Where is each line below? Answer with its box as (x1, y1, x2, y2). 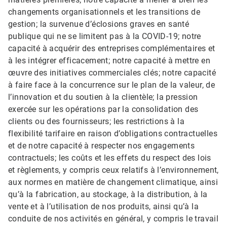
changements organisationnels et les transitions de (8, 7, 200, 17)
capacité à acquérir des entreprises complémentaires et (8, 44, 215, 54)
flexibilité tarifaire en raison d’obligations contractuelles (8, 129, 217, 139)
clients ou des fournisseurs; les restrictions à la (8, 117, 184, 127)
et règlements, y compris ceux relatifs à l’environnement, (8, 165, 219, 175)
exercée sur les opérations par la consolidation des (8, 104, 199, 115)
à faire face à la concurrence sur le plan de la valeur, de (8, 80, 215, 90)
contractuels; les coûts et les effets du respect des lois (8, 153, 211, 163)
